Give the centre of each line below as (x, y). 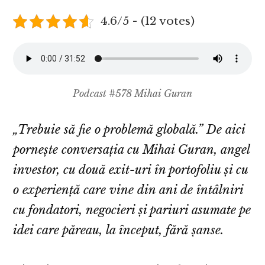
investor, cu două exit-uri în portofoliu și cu (131, 170)
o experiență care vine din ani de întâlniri (128, 190)
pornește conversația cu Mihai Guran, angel (132, 150)
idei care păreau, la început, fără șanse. (119, 230)
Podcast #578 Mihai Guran (132, 94)
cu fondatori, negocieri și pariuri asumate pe (132, 210)
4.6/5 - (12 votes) (147, 21)
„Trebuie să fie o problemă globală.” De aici (129, 130)
